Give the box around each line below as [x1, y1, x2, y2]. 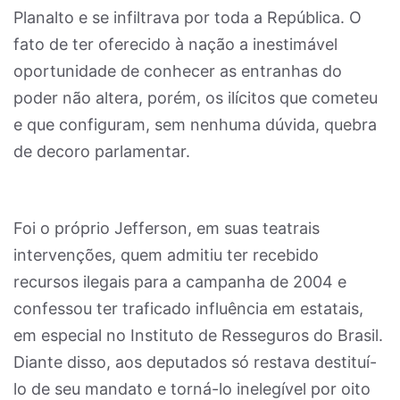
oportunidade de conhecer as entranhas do [13, 62, 342, 80]
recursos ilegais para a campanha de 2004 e [13, 272, 346, 291]
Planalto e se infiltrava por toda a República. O [13, 8, 362, 27]
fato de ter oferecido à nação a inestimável [13, 35, 337, 54]
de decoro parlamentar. [13, 142, 190, 161]
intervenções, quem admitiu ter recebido [13, 246, 319, 264]
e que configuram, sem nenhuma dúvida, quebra [13, 115, 377, 134]
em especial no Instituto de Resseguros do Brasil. [13, 326, 383, 345]
